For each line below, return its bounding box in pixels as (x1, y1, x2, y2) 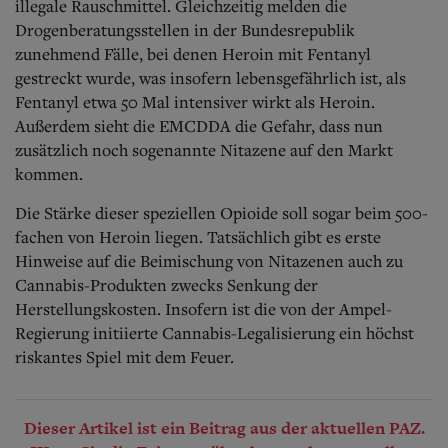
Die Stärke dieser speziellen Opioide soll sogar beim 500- (15, 201, 428, 224)
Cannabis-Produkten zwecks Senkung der (15, 273, 318, 296)
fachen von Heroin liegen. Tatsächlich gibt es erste (15, 225, 381, 248)
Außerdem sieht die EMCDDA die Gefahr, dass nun (15, 114, 383, 137)
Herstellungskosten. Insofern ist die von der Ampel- (15, 297, 392, 320)
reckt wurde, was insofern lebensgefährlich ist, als (44, 66, 406, 89)
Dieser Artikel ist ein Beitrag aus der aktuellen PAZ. (23, 415, 425, 440)
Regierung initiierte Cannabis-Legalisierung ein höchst (15, 321, 414, 344)
